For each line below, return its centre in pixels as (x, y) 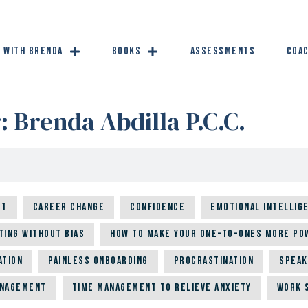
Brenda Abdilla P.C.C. (129, 122)
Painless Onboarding (98, 261)
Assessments (223, 51)
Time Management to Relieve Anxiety (162, 288)
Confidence (157, 208)
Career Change (68, 208)
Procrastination (213, 261)
